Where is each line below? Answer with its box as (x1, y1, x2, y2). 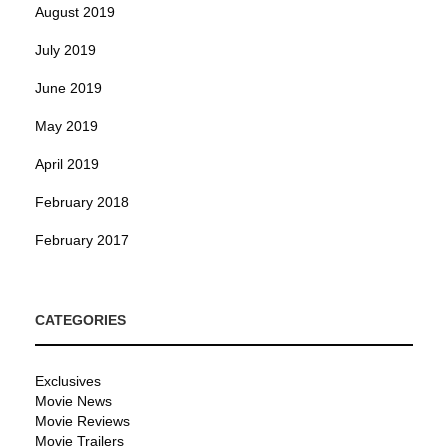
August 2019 (35, 3, 115, 20)
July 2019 (35, 41, 96, 58)
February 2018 (35, 193, 129, 210)
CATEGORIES (35, 311, 126, 328)
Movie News (35, 392, 112, 409)
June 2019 (35, 79, 102, 96)
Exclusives (35, 372, 101, 389)
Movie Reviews (35, 412, 130, 429)
